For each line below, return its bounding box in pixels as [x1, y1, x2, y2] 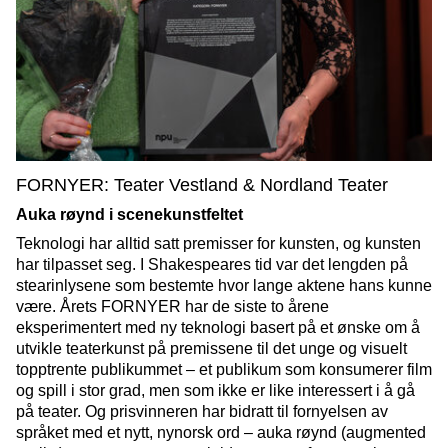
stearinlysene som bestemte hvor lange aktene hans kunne [16, 277, 432, 295]
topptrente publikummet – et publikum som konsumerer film [16, 361, 432, 379]
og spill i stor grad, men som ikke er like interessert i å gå [16, 382, 415, 400]
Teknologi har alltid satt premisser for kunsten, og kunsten [16, 235, 421, 253]
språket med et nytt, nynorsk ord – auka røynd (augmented [16, 424, 426, 442]
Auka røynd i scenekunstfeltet [16, 206, 243, 224]
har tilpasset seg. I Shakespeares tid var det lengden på [16, 256, 408, 274]
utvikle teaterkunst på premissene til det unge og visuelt [16, 340, 407, 358]
